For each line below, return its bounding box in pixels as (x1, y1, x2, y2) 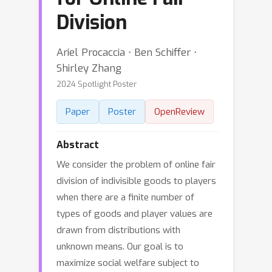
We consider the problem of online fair (56, 158, 216, 171)
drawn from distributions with (56, 224, 180, 236)
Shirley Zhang (56, 61, 121, 75)
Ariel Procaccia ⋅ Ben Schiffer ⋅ (56, 46, 197, 59)
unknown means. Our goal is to (56, 240, 183, 253)
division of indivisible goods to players (56, 175, 216, 187)
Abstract (56, 138, 99, 151)
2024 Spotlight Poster (56, 79, 137, 89)
